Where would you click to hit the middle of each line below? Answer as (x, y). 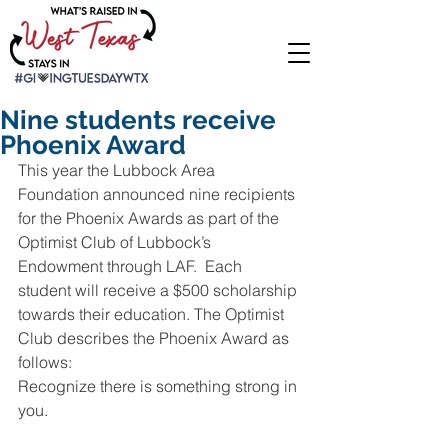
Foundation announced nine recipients (158, 194)
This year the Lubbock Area (118, 170)
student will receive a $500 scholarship (159, 290)
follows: (45, 362)
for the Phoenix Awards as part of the (150, 218)
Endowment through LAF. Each (132, 266)
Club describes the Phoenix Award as (155, 338)
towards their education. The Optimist (153, 314)
